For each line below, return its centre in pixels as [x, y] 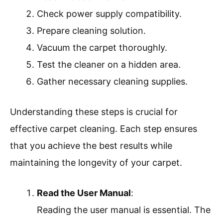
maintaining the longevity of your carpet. [96, 163]
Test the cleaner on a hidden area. [109, 65]
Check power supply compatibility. [109, 14]
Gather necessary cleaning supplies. [112, 82]
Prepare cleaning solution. [91, 31]
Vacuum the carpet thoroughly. [102, 48]
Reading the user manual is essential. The [124, 210]
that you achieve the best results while [91, 146]
